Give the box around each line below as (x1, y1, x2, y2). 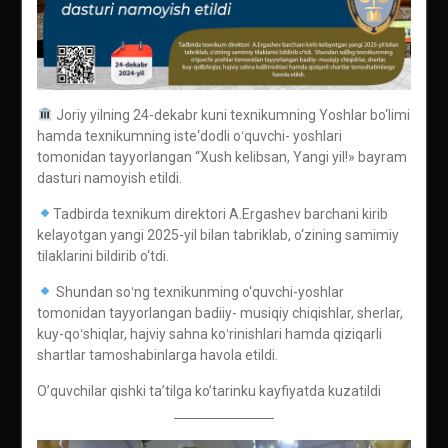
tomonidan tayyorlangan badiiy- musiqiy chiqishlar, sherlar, (36, 304, 403, 321)
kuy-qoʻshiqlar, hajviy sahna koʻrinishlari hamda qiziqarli (36, 325, 382, 342)
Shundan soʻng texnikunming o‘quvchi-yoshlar (52, 283, 344, 300)
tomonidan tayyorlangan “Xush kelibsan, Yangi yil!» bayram (36, 148, 407, 165)
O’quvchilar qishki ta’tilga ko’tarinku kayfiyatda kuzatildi (36, 382, 381, 399)
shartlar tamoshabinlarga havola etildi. (36, 346, 278, 363)
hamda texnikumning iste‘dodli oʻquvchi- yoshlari (36, 127, 342, 144)
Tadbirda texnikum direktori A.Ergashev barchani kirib (52, 205, 388, 222)
